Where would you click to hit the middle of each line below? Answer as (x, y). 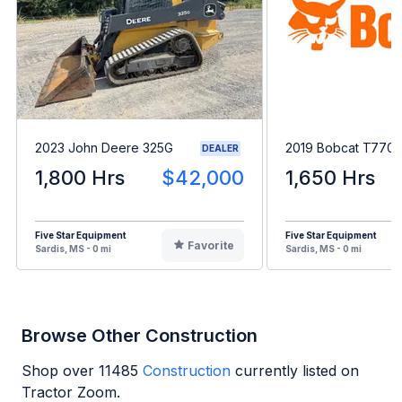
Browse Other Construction (140, 335)
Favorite (210, 245)
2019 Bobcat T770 (340, 148)
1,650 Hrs (330, 177)
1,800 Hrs (80, 177)
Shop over (60, 370)
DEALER (220, 148)
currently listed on (297, 370)
